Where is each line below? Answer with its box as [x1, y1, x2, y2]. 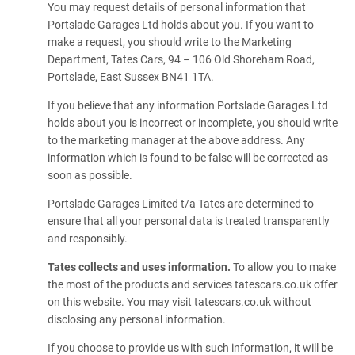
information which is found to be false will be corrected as [48, 151, 328, 164]
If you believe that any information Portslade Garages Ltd [48, 99, 328, 112]
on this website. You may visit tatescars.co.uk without [48, 296, 311, 308]
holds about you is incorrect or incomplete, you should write [48, 116, 338, 129]
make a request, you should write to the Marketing [48, 36, 292, 48]
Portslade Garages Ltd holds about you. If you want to [48, 18, 314, 31]
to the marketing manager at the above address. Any [48, 134, 305, 147]
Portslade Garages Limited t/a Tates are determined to [48, 197, 314, 210]
